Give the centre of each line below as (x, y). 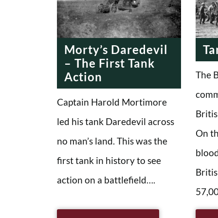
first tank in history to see (109, 160)
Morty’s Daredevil (116, 49)
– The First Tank (109, 63)
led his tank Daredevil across (116, 121)
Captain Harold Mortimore (112, 102)
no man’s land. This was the (112, 141)
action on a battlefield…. (106, 180)
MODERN (150, 14)
